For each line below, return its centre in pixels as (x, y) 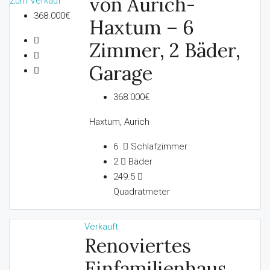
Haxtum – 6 (141, 27)
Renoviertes (138, 245)
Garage (121, 73)
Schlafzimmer (158, 146)
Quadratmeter (141, 191)
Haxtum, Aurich (119, 121)
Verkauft (102, 226)
